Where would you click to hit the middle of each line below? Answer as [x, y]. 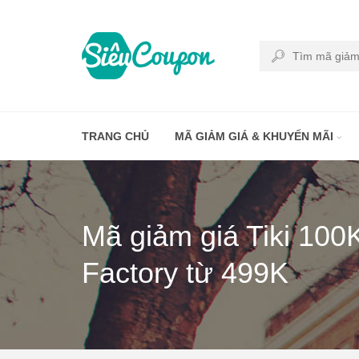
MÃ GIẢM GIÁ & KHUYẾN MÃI [256, 136]
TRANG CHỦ [115, 136]
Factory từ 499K [185, 273]
